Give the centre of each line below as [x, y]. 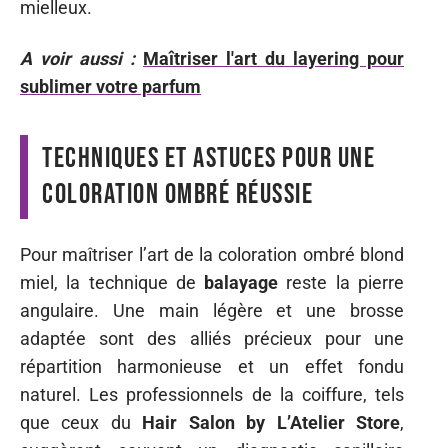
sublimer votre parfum [110, 86]
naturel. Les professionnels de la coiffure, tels [212, 394]
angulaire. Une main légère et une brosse [212, 310]
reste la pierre [341, 282]
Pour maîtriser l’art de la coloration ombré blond [212, 254]
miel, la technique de [112, 282]
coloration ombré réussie [177, 194]
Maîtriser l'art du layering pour [273, 58]
